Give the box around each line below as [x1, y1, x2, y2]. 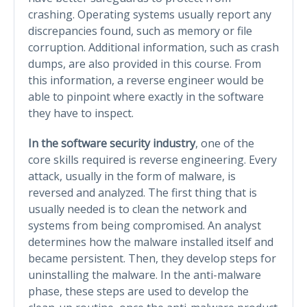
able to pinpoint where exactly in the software [28, 88, 264, 104]
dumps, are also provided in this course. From [28, 56, 261, 71]
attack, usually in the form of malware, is [28, 168, 236, 184]
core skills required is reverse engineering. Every [28, 151, 277, 167]
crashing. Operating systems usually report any [28, 6, 271, 22]
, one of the [195, 135, 254, 151]
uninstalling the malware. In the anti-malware [28, 267, 261, 282]
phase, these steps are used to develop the [28, 283, 249, 299]
